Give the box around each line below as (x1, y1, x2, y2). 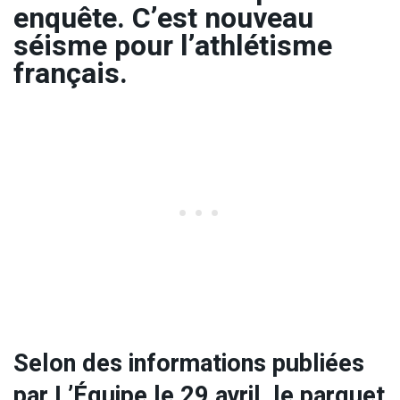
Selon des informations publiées (13, 346, 364, 382)
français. (13, 52, 128, 95)
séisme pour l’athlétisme (13, 24, 332, 67)
